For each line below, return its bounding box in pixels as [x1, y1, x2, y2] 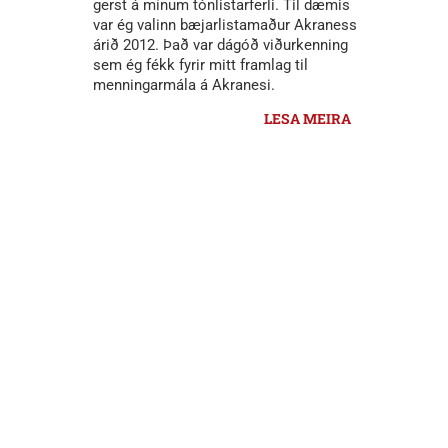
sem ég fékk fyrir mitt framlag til [93, 56, 308, 75]
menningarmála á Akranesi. [93, 76, 275, 95]
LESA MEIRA [264, 109, 351, 129]
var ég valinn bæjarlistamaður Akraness [93, 16, 357, 35]
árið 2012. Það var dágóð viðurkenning [93, 36, 348, 55]
